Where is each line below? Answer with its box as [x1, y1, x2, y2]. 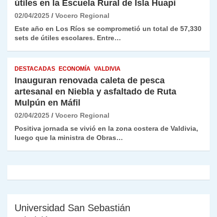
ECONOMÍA [59, 65, 91, 73]
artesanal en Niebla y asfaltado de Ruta [15, 87, 176, 97]
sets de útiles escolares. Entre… [15, 34, 121, 42]
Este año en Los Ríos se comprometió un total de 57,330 [15, 25, 201, 33]
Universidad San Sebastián [15, 202, 130, 214]
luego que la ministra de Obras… [15, 134, 123, 142]
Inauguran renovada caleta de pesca [15, 76, 165, 86]
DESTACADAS [15, 65, 55, 73]
